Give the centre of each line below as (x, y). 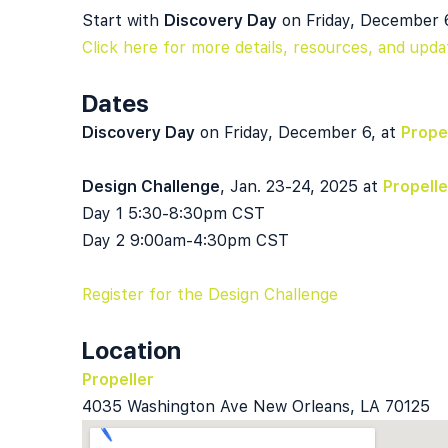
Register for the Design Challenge (210, 294)
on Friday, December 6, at (298, 132)
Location (131, 350)
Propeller (120, 379)
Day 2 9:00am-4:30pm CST (185, 240)
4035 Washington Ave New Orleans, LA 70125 (256, 406)
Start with (123, 20)
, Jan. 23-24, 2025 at (301, 186)
